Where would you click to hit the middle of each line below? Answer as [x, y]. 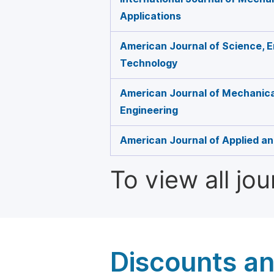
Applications [150, 16]
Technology [149, 63]
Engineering [149, 110]
